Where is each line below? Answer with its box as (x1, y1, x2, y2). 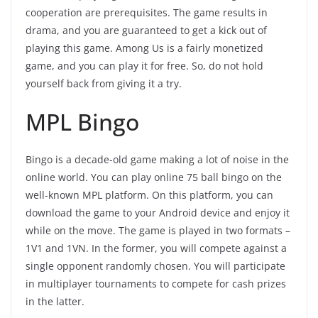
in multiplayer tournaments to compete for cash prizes (26, 277, 286, 291)
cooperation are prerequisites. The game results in (26, 6, 268, 20)
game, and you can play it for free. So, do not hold (26, 59, 263, 73)
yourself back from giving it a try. (26, 77, 185, 91)
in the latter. (26, 295, 87, 309)
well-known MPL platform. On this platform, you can (26, 188, 273, 202)
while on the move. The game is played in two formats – (26, 224, 290, 238)
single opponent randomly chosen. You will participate (26, 259, 285, 273)
